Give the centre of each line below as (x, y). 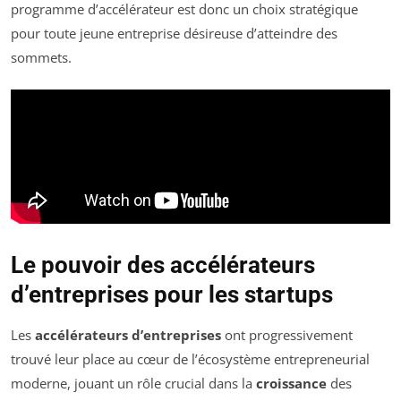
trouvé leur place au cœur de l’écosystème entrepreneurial (190, 359)
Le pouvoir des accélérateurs (163, 265)
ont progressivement (287, 335)
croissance (291, 384)
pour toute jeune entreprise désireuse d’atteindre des (174, 33)
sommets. (41, 57)
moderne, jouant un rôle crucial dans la (133, 384)
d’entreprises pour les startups (172, 295)
